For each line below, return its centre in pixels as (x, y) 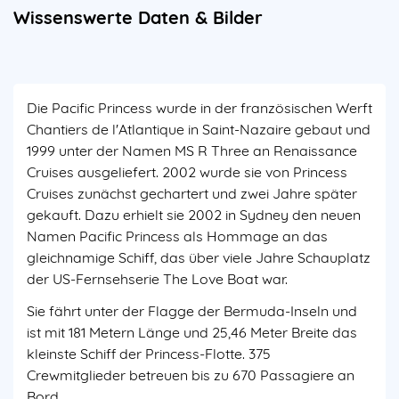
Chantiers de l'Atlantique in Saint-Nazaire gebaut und (199, 129)
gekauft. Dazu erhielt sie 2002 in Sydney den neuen (194, 214)
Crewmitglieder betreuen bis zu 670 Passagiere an (191, 375)
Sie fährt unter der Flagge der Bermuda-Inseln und (192, 310)
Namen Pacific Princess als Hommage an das (177, 236)
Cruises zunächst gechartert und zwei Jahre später (192, 193)
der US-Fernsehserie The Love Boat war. (159, 278)
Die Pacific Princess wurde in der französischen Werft (199, 107)
